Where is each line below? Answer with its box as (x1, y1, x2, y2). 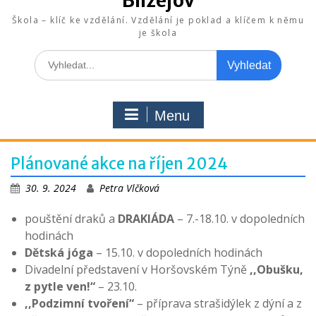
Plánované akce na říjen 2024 (11, 153, 228, 174)
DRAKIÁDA (118, 210, 174, 226)
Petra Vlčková (99, 181, 159, 195)
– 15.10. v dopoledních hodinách (93, 244, 262, 260)
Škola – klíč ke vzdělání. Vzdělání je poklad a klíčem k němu (12, 13, 304, 26)
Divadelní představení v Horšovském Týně (25, 261, 250, 277)
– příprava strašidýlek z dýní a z (134, 295, 302, 311)
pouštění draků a (25, 210, 118, 226)
